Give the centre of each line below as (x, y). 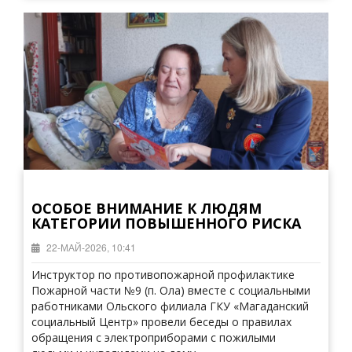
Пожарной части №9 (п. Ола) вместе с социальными (171, 290)
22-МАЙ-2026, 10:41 (90, 247)
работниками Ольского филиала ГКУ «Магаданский (170, 306)
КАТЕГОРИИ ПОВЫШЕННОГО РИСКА (166, 223)
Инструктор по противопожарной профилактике (163, 275)
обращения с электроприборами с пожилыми (154, 337)
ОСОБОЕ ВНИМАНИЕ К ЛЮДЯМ (147, 208)
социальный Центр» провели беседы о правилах (161, 322)
